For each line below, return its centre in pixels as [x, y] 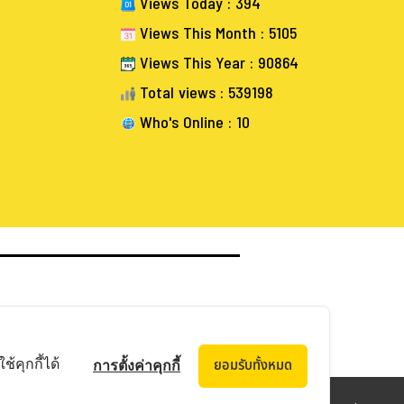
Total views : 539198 [204, 93]
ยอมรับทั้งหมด [253, 365]
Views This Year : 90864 [217, 63]
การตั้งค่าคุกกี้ [137, 365]
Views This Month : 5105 [216, 33]
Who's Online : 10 [193, 123]
